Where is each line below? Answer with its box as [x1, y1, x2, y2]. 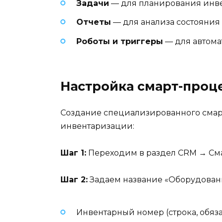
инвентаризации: [60, 121, 134, 131]
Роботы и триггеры [76, 36, 163, 46]
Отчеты [76, 17, 111, 27]
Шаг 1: [60, 148, 86, 158]
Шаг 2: [60, 175, 88, 185]
